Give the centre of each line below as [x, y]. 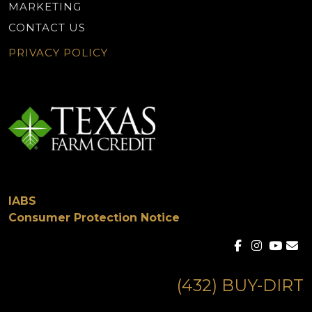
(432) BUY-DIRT [240, 285]
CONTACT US [47, 28]
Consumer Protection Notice [94, 217]
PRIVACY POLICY [58, 53]
